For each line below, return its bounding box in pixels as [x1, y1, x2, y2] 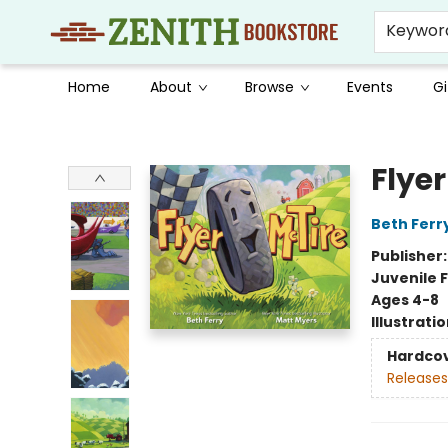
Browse [245, 77, 294, 97]
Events [347, 77, 393, 97]
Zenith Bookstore [15, 119, 132, 139]
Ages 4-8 [370, 290, 439, 310]
